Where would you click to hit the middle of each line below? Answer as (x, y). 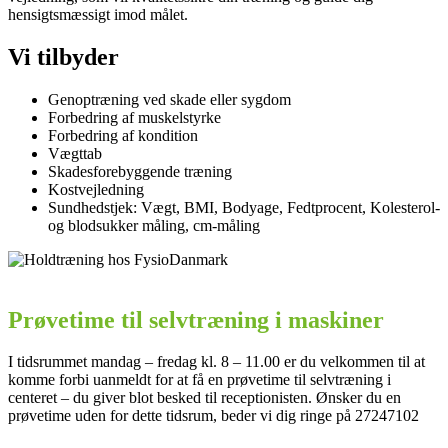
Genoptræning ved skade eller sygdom (169, 99)
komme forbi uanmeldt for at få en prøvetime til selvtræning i (199, 380)
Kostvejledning (96, 189)
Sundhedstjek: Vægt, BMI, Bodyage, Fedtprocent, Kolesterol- (244, 207)
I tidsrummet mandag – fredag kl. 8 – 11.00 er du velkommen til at (216, 362)
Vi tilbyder (63, 56)
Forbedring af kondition (123, 135)
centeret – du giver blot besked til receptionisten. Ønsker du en (204, 398)
